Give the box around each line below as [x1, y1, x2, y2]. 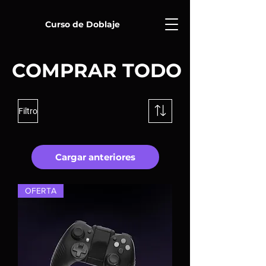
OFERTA [25, 186, 56, 195]
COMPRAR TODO [12, 59, 182, 82]
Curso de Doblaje [45, 19, 120, 30]
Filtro [18, 106, 37, 116]
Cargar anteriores [55, 151, 135, 163]
